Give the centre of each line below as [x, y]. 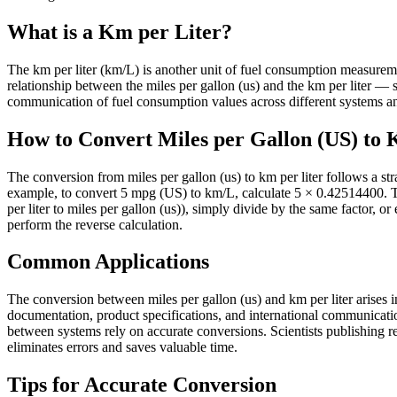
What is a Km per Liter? [120, 31]
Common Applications [108, 262]
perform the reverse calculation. [95, 224]
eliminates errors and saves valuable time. [122, 347]
